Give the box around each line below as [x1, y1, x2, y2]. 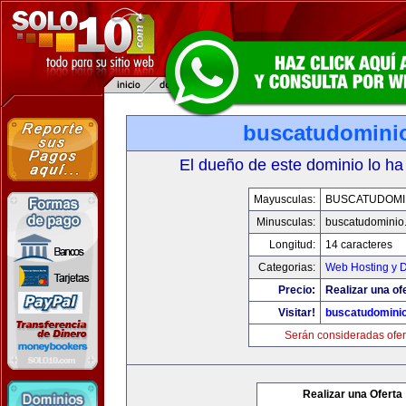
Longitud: [268, 238, 315, 251]
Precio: [277, 284, 315, 296]
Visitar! [277, 306, 315, 319]
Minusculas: [256, 216, 315, 228]
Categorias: [257, 261, 315, 274]
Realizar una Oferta [303, 388, 402, 401]
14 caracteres [324, 238, 392, 251]
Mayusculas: [253, 193, 315, 206]
